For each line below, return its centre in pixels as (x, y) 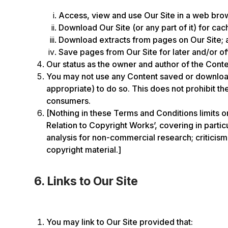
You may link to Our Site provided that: (120, 222)
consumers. (69, 101)
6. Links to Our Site (86, 181)
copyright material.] (84, 150)
